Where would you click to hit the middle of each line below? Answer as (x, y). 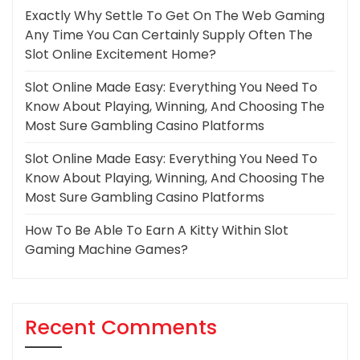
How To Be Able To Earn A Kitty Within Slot (157, 231)
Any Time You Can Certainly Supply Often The (169, 35)
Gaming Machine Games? (106, 250)
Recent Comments (121, 328)
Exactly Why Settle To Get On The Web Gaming (175, 16)
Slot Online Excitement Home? (121, 55)
